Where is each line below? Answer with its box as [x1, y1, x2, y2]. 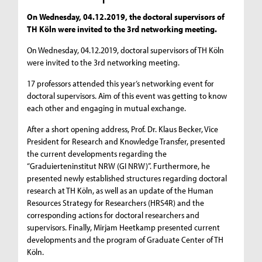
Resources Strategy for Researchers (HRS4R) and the [27, 196, 205, 208]
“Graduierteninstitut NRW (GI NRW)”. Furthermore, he [27, 160, 211, 171]
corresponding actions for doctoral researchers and [27, 209, 200, 220]
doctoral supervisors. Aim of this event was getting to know [27, 89, 227, 101]
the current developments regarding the [27, 147, 167, 159]
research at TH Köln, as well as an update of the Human [27, 184, 214, 196]
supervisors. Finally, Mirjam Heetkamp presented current [27, 221, 220, 233]
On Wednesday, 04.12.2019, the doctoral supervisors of [27, 11, 225, 22]
